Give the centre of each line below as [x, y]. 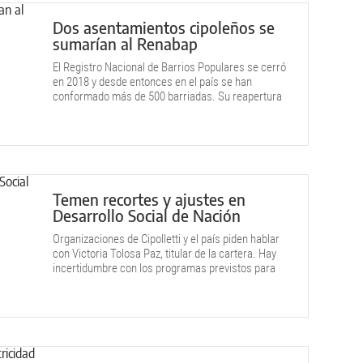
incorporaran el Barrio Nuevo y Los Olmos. [150, 126]
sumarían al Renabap [125, 43]
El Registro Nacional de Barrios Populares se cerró [169, 67]
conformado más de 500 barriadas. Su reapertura [167, 96]
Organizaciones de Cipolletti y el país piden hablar [166, 239]
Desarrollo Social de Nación [147, 215]
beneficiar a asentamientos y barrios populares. [163, 283]
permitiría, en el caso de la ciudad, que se [147, 111]
